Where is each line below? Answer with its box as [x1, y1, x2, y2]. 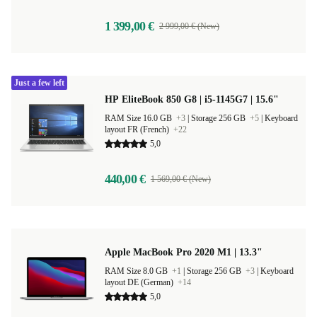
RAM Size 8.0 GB [105, 266, 170, 276]
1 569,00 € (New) [150, 174, 211, 184]
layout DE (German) [105, 277, 175, 287]
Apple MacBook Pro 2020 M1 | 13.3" [105, 247, 263, 258]
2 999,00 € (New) [159, 21, 219, 31]
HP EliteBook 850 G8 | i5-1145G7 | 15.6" [105, 94, 279, 105]
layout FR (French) [105, 125, 171, 134]
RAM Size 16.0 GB [105, 113, 174, 123]
